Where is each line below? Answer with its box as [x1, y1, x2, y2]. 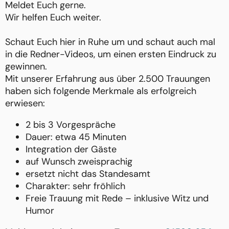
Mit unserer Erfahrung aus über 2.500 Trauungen [5, 73, 210, 85]
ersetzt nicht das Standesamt [26, 168, 150, 180]
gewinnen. [5, 60, 47, 73]
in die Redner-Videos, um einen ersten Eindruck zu [5, 48, 216, 61]
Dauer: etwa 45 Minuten [26, 131, 126, 144]
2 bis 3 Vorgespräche [26, 119, 116, 131]
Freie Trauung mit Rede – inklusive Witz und [26, 192, 209, 205]
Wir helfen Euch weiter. [5, 11, 101, 24]
